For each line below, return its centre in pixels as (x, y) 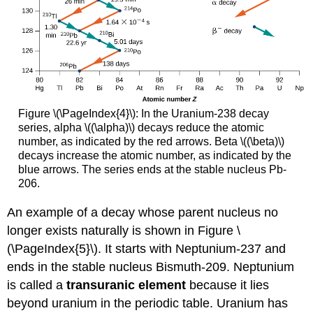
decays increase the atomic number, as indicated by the (154, 155)
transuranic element (126, 285)
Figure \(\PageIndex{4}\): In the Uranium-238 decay (143, 113)
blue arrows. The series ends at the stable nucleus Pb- (152, 169)
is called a (37, 285)
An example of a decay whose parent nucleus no (143, 212)
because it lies (228, 285)
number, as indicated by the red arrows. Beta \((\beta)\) (151, 141)
